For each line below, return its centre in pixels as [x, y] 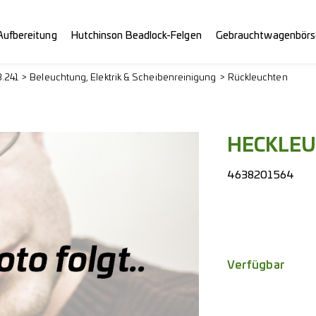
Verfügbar [256, 265]
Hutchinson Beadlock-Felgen [136, 36]
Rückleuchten [257, 78]
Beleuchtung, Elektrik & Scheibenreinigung [123, 78]
